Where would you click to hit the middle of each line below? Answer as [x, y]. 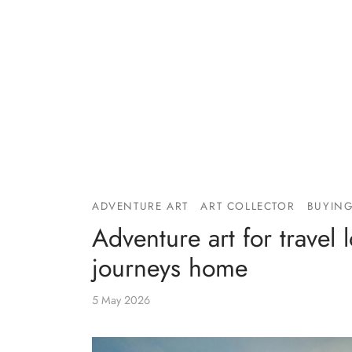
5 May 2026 [121, 301]
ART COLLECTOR [248, 206]
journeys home [170, 268]
